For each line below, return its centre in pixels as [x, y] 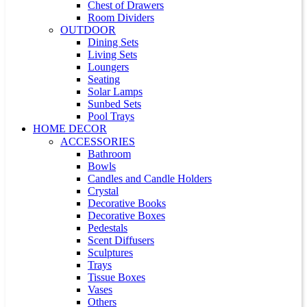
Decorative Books [127, 203]
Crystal [103, 191]
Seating [104, 79]
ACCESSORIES [98, 142]
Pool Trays [111, 116]
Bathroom [109, 154]
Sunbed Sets [114, 104]
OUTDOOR [88, 30]
